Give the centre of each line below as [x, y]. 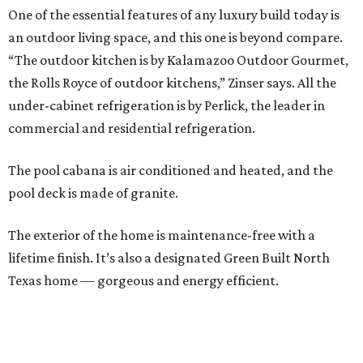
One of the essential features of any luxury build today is [174, 15]
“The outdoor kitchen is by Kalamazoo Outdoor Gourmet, [178, 60]
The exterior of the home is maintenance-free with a [162, 235]
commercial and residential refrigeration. [132, 128]
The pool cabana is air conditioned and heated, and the [171, 171]
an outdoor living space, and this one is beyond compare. [175, 38]
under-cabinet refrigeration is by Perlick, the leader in [167, 106]
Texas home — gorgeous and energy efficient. [143, 281]
